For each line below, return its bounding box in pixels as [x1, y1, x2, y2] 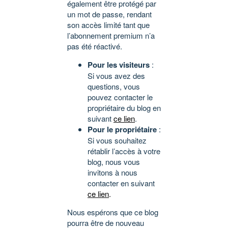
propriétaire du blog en [88, 102, 161, 113]
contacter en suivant [88, 178, 155, 189]
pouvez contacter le [88, 92, 153, 103]
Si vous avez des [88, 70, 145, 81]
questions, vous [88, 81, 140, 92]
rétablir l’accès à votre [88, 146, 160, 157]
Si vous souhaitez [88, 135, 147, 146]
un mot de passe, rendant [67, 9, 152, 20]
